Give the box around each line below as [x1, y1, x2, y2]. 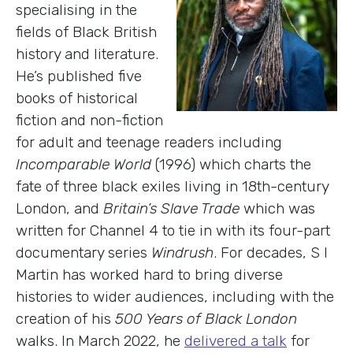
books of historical [16, 88, 138, 107]
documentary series [16, 243, 151, 262]
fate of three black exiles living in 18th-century [16, 176, 329, 195]
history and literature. [16, 44, 158, 63]
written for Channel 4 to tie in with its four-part [16, 221, 330, 240]
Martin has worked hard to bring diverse [16, 265, 283, 284]
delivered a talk [184, 331, 287, 350]
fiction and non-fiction [16, 110, 163, 129]
